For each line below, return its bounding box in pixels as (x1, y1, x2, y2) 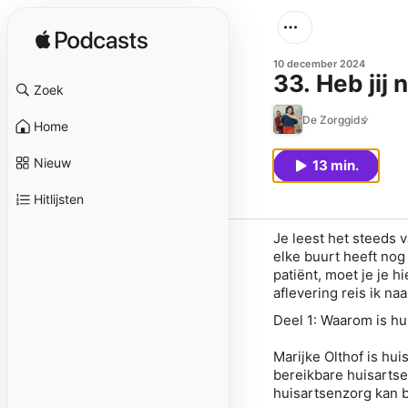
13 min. (312, 157, 359, 174)
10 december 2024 (273, 57, 365, 70)
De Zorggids (302, 112, 366, 127)
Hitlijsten (34, 191, 84, 207)
